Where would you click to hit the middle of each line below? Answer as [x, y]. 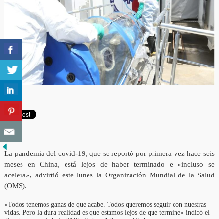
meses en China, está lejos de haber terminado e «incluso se [109, 164]
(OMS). [15, 186]
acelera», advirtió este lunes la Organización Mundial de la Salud [109, 175]
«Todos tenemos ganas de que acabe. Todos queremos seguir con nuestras [105, 205]
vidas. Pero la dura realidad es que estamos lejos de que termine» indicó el [107, 213]
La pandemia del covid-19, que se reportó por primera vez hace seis [109, 154]
